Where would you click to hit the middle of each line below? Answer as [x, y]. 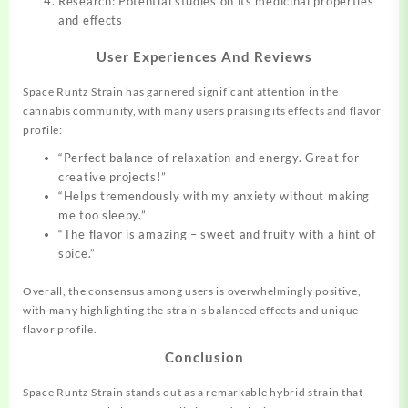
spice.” [77, 254]
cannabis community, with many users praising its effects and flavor [202, 111]
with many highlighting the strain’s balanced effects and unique [191, 310]
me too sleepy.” [102, 215]
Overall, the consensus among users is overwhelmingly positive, [192, 291]
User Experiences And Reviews [204, 57]
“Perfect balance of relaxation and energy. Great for [209, 158]
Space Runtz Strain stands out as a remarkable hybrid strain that [193, 392]
